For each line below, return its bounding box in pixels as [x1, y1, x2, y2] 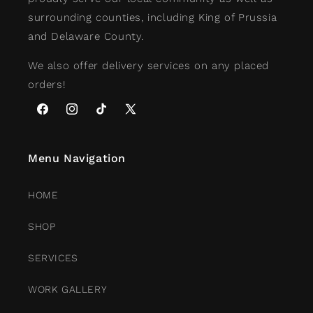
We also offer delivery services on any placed [28, 59, 270, 73]
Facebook [35, 110, 82, 122]
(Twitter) [123, 128, 163, 140]
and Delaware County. [28, 30, 145, 43]
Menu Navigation [28, 152, 126, 166]
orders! [28, 78, 66, 92]
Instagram [64, 110, 114, 122]
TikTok [94, 110, 123, 122]
